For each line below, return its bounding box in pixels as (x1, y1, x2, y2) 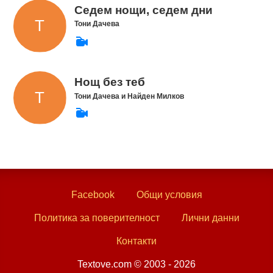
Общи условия (136, 190, 202, 200)
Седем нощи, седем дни (74, 3, 213, 16)
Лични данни (181, 213, 239, 224)
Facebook (71, 190, 115, 200)
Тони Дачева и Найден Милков (74, 91, 184, 101)
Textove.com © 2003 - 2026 (77, 259, 196, 270)
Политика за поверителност (34, 213, 160, 224)
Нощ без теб (74, 75, 145, 88)
